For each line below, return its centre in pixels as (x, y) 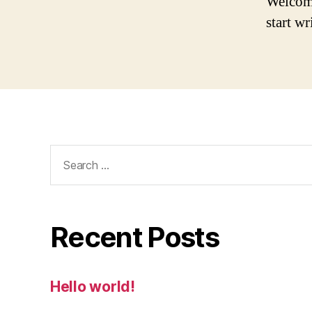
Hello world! (93, 286)
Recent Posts (135, 237)
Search (68, 153)
